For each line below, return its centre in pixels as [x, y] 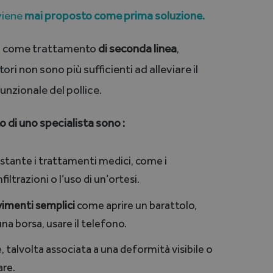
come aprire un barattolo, [136, 205]
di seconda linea [136, 49]
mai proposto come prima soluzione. [114, 16]
